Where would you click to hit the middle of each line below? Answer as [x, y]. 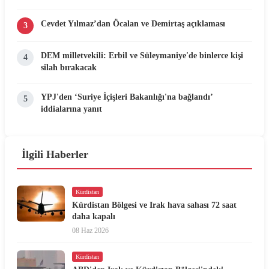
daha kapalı [94, 217]
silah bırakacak [69, 68]
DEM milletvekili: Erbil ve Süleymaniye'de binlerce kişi [142, 56]
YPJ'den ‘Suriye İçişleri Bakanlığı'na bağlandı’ [127, 97]
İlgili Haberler [55, 155]
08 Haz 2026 [90, 231]
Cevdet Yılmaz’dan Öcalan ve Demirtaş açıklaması [133, 24]
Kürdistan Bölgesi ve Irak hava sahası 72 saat [154, 205]
